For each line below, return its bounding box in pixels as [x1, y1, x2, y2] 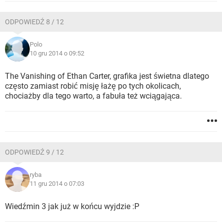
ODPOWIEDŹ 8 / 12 [5, 18, 64, 26]
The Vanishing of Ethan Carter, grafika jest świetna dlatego [5, 71, 209, 81]
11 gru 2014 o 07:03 [30, 180, 84, 187]
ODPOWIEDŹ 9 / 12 [5, 148, 64, 156]
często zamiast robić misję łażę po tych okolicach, [5, 81, 181, 91]
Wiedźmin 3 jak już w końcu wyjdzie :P [5, 202, 139, 211]
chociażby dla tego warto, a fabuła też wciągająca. [5, 91, 182, 101]
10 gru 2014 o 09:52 [30, 50, 84, 57]
